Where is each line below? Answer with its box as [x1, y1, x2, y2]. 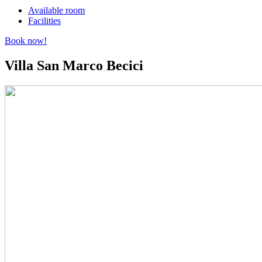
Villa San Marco [5, 58, 106, 74]
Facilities [28, 16, 61, 26]
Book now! [5, 36, 47, 46]
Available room [28, 5, 85, 16]
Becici [106, 58, 143, 74]
